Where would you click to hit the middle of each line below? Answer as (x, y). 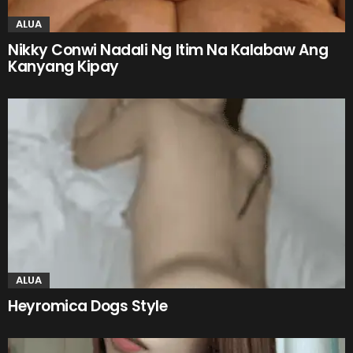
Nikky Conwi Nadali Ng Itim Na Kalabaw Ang (168, 50)
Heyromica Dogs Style (88, 306)
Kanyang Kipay (63, 66)
